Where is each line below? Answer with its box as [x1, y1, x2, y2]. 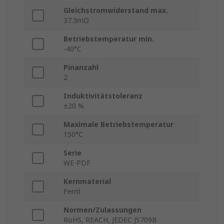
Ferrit [63, 186, 81, 196]
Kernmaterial [63, 176, 111, 186]
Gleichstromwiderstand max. [63, 5, 168, 15]
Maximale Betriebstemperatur [63, 119, 173, 129]
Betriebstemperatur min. [63, 34, 154, 44]
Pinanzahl [63, 62, 98, 72]
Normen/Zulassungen [63, 205, 141, 215]
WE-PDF [63, 158, 90, 168]
